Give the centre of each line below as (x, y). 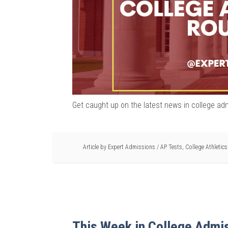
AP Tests (171, 147)
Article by (95, 147)
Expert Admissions (132, 147)
